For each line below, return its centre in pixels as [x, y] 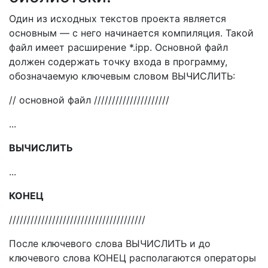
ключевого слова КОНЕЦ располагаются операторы [133, 258]
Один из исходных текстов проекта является [118, 19]
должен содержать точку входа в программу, [118, 62]
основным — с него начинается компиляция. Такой [131, 33]
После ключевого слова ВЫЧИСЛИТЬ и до [110, 243]
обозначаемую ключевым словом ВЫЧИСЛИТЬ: [122, 76]
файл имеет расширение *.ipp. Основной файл [118, 47]
